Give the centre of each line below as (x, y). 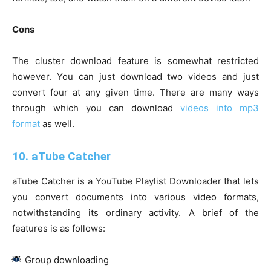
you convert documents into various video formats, (135, 197)
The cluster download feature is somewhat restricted (135, 61)
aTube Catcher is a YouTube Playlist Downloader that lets (135, 181)
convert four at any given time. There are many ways (135, 93)
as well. (57, 124)
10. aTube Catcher (61, 157)
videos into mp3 (220, 108)
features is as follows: (59, 229)
